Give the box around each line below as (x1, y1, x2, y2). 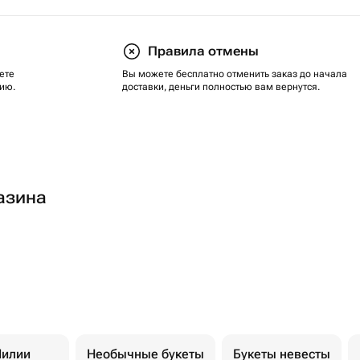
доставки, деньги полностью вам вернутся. (122, 81, 320, 92)
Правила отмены (148, 43, 259, 59)
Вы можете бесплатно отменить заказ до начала (122, 68, 347, 80)
